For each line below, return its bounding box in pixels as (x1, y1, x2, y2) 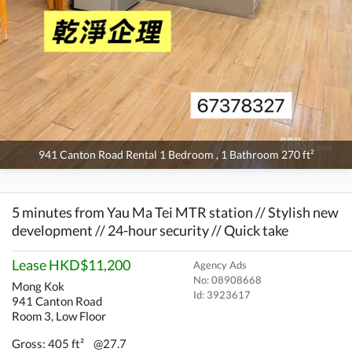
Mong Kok (12, 278, 65, 293)
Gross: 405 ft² (12, 335, 85, 350)
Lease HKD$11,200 (12, 255, 131, 273)
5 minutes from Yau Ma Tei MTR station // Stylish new (12, 203, 339, 221)
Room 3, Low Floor (12, 308, 107, 323)
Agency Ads (192, 258, 247, 271)
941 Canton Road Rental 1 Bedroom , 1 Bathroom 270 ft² (38, 148, 314, 162)
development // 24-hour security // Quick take (12, 221, 289, 239)
